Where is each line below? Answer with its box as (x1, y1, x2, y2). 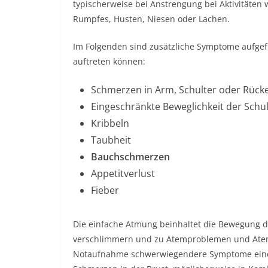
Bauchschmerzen (91, 150, 170, 163)
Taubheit (91, 133, 131, 147)
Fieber (91, 184, 119, 197)
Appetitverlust (91, 167, 155, 180)
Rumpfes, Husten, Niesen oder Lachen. (73, 13, 230, 25)
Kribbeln (91, 117, 129, 130)
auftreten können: (73, 56, 145, 67)
